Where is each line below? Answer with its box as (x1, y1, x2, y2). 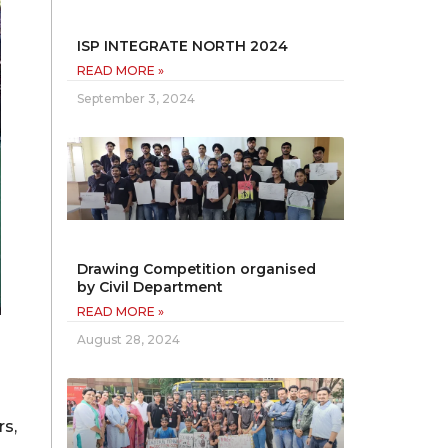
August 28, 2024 (77, 332, 181, 348)
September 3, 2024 (77, 91, 196, 107)
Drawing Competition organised (77, 260, 317, 279)
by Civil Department (77, 278, 224, 297)
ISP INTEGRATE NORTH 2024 (77, 37, 289, 56)
